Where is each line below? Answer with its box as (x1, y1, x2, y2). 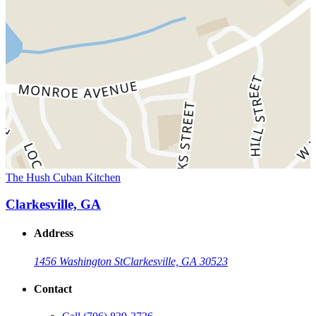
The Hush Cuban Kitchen (6, 171, 121, 183)
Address (34, 227, 73, 240)
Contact (34, 283, 72, 296)
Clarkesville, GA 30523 (123, 255, 228, 267)
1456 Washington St (34, 255, 123, 267)
